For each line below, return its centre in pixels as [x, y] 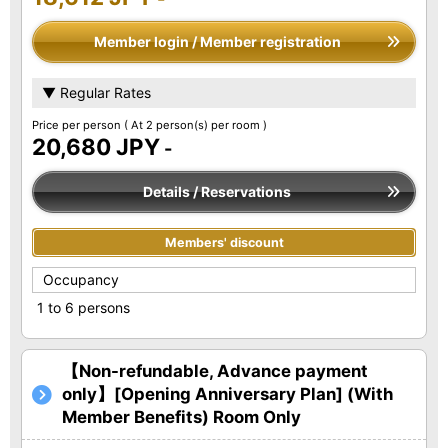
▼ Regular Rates [96, 92]
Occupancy [81, 279]
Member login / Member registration [217, 41]
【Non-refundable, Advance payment [215, 370]
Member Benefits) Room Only [181, 416]
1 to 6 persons [83, 307]
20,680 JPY [96, 146]
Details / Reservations [217, 191]
